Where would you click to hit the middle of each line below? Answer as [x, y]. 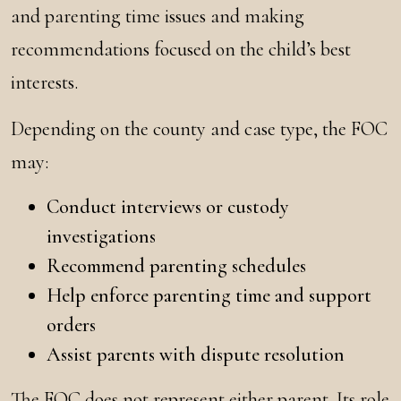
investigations [101, 236]
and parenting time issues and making [158, 16]
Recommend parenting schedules [176, 266]
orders [71, 325]
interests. [44, 82]
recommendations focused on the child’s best [181, 49]
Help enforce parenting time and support [209, 295]
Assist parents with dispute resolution [196, 354]
